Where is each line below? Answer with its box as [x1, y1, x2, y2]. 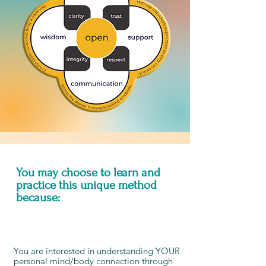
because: [16, 191, 60, 204]
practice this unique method [16, 178, 157, 192]
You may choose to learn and [16, 166, 160, 179]
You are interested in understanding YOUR [13, 245, 180, 256]
